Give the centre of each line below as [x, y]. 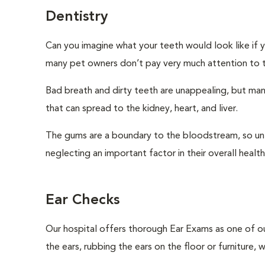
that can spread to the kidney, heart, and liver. [142, 109]
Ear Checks [83, 201]
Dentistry [77, 17]
